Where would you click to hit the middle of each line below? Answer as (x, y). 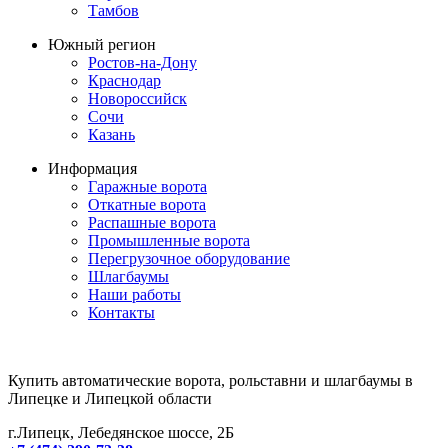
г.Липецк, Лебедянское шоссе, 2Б (121, 433)
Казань (111, 135)
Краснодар (124, 81)
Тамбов (113, 11)
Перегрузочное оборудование (189, 259)
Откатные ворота (147, 205)
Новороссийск (137, 99)
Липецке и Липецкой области (110, 399)
